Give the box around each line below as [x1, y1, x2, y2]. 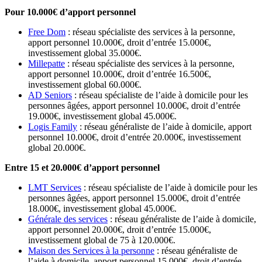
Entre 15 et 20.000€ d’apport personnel [5, 163, 160, 173]
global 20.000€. [28, 143, 86, 153]
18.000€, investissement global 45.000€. [28, 204, 177, 214]
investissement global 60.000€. [28, 80, 142, 90]
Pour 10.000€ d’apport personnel [5, 7, 136, 18]
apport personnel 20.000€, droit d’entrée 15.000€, [28, 225, 211, 235]
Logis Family [28, 122, 77, 132]
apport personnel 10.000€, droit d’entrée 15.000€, [28, 37, 211, 48]
